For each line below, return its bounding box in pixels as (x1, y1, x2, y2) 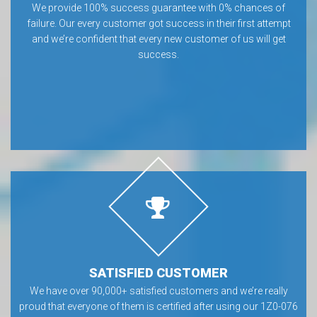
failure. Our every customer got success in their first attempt (26, 18, 291, 29)
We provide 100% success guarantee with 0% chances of (32, 2, 285, 13)
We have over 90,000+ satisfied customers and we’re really (29, 285, 288, 296)
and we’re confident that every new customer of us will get (31, 33, 286, 45)
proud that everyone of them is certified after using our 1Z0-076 (19, 301, 298, 312)
